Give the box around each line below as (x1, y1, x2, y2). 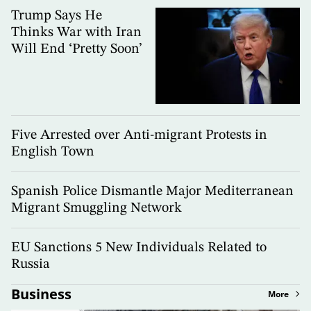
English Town (11, 144, 94, 159)
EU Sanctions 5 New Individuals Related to (11, 240, 267, 255)
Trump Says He (11, 9, 102, 24)
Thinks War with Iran (11, 26, 142, 40)
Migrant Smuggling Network (11, 201, 182, 215)
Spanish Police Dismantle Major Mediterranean (11, 184, 294, 199)
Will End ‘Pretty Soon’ (11, 42, 142, 57)
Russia (11, 257, 50, 271)
